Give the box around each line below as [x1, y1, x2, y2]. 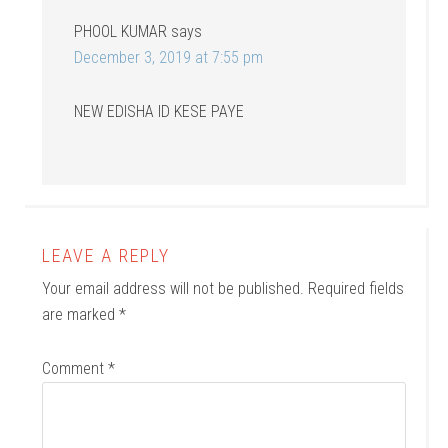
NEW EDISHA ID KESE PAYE [74, 102, 245, 122]
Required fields [308, 279, 405, 299]
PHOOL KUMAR [74, 22, 168, 42]
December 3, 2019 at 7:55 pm [74, 48, 264, 68]
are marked [42, 305, 120, 325]
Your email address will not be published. [42, 279, 305, 299]
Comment [42, 359, 109, 379]
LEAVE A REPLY [42, 245, 171, 267]
